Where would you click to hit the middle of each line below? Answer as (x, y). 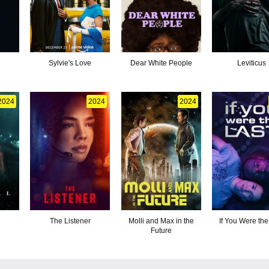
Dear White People (161, 63)
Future (161, 230)
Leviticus (252, 63)
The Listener (70, 221)
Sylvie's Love (70, 63)
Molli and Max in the (161, 221)
